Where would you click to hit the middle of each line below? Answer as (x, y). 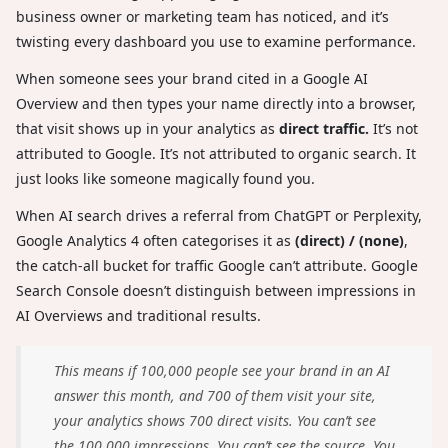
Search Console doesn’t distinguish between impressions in (216, 291)
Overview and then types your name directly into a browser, (216, 104)
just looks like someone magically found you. (165, 179)
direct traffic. (324, 129)
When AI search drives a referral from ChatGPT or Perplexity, (219, 216)
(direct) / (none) (349, 241)
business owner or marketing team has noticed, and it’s (202, 17)
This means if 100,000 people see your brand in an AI (222, 371)
